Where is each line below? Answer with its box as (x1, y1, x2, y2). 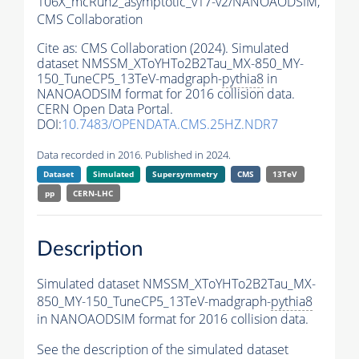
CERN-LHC (73, 188, 114, 200)
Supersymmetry (152, 168, 219, 180)
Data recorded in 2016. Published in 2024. (37, 147, 231, 163)
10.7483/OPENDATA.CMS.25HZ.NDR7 (62, 115, 278, 134)
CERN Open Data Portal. (37, 100, 173, 119)
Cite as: (37, 39, 81, 58)
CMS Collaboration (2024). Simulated (81, 39, 289, 58)
